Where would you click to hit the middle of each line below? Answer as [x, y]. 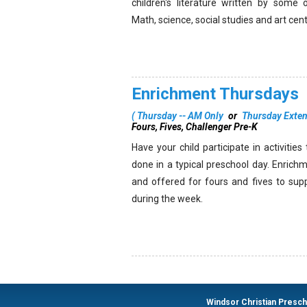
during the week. [167, 199]
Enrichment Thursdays [215, 94]
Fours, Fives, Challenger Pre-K [195, 127]
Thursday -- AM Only [180, 116]
